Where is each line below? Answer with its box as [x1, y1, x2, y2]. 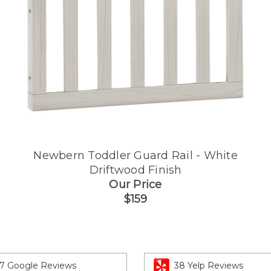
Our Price [109, 177, 162, 191]
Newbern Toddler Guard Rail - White [33, 148, 238, 162]
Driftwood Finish [89, 163, 182, 177]
